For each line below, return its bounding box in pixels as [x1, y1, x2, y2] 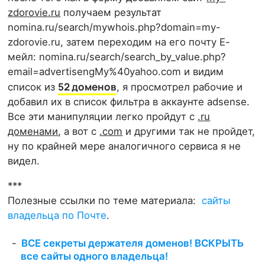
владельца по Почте [8, 209, 107, 222]
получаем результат [60, 7, 162, 19]
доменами [8, 125, 59, 138]
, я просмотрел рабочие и [117, 81, 243, 93]
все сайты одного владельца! [20, 250, 168, 262]
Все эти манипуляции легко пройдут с [8, 111, 198, 123]
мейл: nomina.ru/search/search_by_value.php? [8, 51, 227, 63]
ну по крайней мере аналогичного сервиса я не [8, 140, 241, 153]
